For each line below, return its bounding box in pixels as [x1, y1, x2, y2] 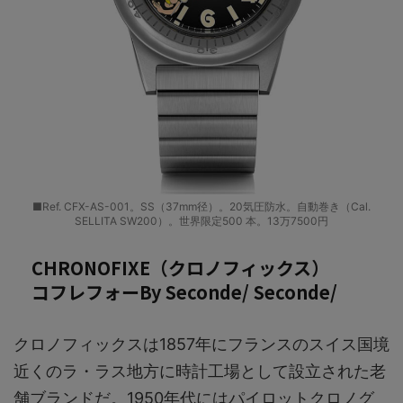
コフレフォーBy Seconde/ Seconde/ [31, 279, 337, 306]
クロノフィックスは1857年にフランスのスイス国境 [13, 335, 390, 354]
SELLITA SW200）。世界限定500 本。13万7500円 [75, 214, 328, 228]
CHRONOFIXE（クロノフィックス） [31, 255, 329, 282]
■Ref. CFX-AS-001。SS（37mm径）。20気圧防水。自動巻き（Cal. [32, 200, 371, 214]
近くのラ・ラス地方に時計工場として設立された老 [13, 362, 386, 381]
